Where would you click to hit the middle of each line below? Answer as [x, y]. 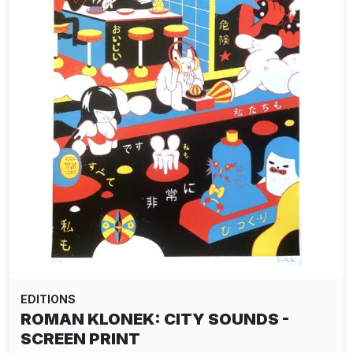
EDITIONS [48, 299]
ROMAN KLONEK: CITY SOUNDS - [155, 319]
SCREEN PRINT [80, 339]
